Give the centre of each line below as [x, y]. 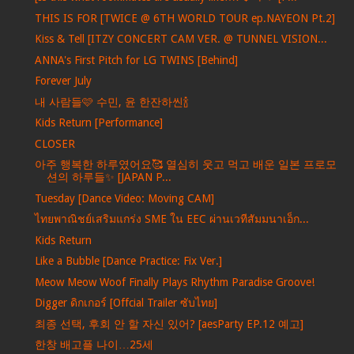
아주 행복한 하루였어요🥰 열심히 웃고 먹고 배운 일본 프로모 [185, 165]
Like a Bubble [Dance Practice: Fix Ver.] [128, 261]
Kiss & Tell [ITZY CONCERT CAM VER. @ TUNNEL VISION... [181, 39]
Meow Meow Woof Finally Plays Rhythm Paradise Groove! [174, 282]
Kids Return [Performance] [98, 123]
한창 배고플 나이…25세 [94, 345]
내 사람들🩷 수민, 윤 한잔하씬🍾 [111, 102]
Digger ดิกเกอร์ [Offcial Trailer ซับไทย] [126, 303]
